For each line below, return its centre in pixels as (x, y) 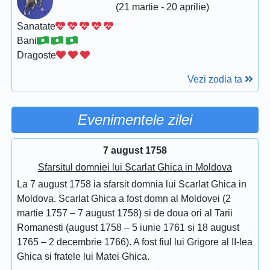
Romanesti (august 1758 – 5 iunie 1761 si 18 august (128, 227)
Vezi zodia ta (216, 79)
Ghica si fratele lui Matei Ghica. (83, 256)
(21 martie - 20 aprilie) (162, 7)
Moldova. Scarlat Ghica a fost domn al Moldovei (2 (124, 198)
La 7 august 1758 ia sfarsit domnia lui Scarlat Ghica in (132, 184)
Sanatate (36, 26)
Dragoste (36, 55)
